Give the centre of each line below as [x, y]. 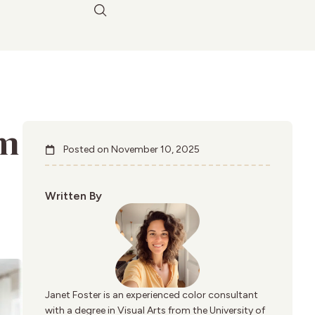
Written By [73, 195]
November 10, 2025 [155, 149]
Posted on [86, 149]
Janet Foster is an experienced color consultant [152, 295]
